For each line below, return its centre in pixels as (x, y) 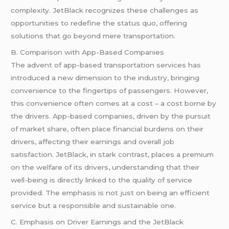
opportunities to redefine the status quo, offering (99, 23)
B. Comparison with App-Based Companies (88, 52)
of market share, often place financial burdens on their (107, 129)
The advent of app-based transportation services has (106, 65)
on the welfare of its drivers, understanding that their (105, 167)
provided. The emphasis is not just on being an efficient (110, 192)
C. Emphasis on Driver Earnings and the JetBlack (97, 222)
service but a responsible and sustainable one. (94, 205)
